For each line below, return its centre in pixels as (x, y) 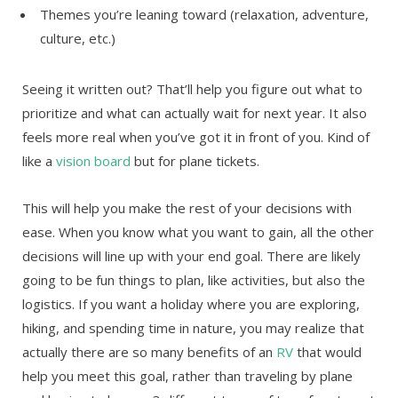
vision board (93, 160)
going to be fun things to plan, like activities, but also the (194, 279)
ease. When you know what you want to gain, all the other (198, 231)
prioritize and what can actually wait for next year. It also (195, 112)
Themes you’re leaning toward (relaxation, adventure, (204, 14)
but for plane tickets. (195, 160)
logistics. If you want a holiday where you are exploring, (191, 303)
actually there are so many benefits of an (149, 351)
